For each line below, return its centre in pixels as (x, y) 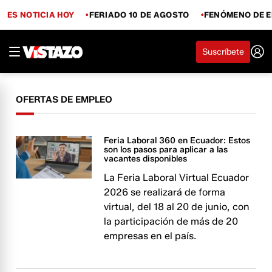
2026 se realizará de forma (165, 192)
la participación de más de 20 (171, 221)
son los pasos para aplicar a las (166, 150)
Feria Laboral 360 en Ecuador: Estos (177, 141)
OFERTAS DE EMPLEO (64, 100)
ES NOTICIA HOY (41, 14)
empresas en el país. (150, 236)
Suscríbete (223, 52)
